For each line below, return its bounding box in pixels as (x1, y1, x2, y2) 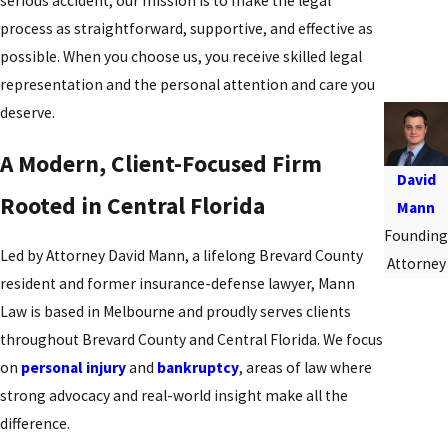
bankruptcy (157, 358, 239, 378)
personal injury (21, 358, 126, 378)
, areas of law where (239, 358, 372, 378)
